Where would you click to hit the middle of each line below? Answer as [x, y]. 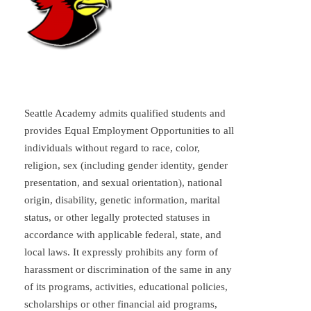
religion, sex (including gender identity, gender [126, 165]
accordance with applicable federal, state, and [123, 235]
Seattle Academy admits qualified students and [125, 113]
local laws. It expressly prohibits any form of [121, 252]
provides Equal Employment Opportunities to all [129, 131]
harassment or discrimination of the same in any [128, 269]
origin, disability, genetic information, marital [122, 200]
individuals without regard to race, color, [112, 148]
